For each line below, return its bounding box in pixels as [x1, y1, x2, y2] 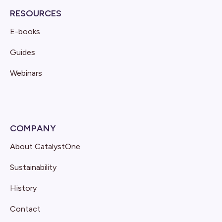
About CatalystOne [10, 141, 80, 151]
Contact [10, 204, 41, 214]
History [10, 183, 37, 193]
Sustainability [10, 162, 56, 172]
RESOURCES [10, 7, 61, 19]
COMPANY [10, 122, 56, 134]
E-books [10, 26, 40, 36]
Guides [10, 47, 35, 57]
